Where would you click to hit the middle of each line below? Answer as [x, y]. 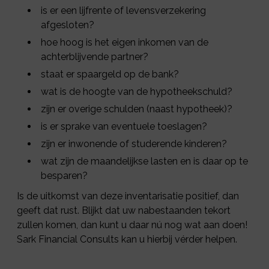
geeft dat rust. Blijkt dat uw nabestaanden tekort [124, 210]
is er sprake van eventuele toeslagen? [124, 126]
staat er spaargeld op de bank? [110, 74]
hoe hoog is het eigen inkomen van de [125, 42]
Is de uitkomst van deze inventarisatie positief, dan [128, 196]
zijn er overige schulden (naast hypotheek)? [137, 109]
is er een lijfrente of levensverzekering [123, 11]
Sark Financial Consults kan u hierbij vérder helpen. [127, 239]
